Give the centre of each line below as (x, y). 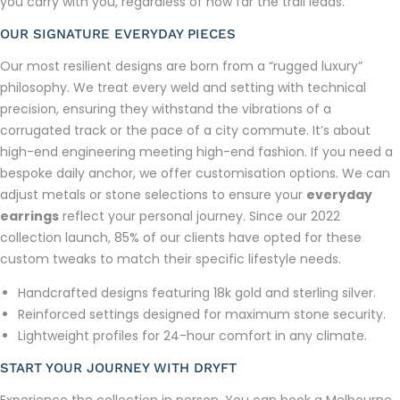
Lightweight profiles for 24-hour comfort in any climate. (192, 335)
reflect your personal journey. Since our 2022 (200, 216)
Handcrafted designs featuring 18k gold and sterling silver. (197, 292)
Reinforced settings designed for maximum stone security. (202, 314)
